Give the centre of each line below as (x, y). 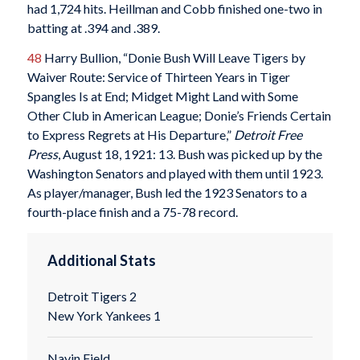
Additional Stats (101, 260)
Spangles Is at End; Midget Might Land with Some (162, 96)
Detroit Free (268, 135)
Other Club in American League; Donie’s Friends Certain (179, 116)
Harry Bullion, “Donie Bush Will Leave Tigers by (173, 58)
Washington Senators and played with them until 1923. (175, 174)
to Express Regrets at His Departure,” (130, 135)
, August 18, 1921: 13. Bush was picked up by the (190, 154)
